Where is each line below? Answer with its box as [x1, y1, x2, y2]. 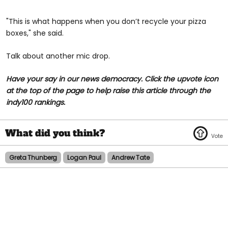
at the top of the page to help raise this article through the [6, 85, 211, 96]
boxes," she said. [6, 27, 64, 38]
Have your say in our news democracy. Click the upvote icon [6, 73, 218, 84]
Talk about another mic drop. [6, 50, 110, 61]
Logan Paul [67, 153, 102, 162]
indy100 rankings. [6, 97, 65, 107]
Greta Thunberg [9, 153, 58, 162]
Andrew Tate [111, 153, 150, 162]
